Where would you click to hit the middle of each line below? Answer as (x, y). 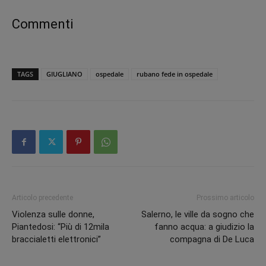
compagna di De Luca (212, 240)
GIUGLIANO (64, 74)
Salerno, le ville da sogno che (198, 215)
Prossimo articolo (225, 198)
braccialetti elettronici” (56, 240)
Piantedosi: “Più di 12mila (61, 227)
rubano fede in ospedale (175, 74)
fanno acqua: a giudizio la (204, 227)
